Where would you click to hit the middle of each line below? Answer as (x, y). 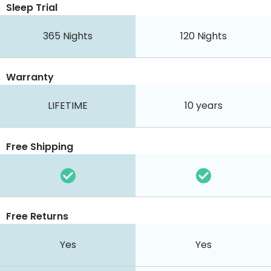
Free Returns (37, 217)
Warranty (30, 77)
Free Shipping (40, 147)
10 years (203, 106)
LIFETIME (68, 106)
